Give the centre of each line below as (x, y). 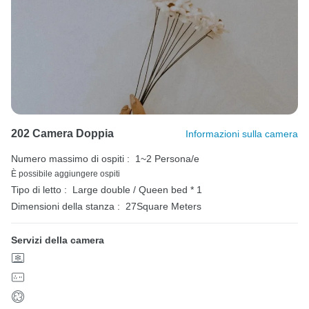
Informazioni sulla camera (242, 134)
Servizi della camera (58, 240)
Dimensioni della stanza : (66, 207)
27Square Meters (163, 207)
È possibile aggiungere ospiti (66, 174)
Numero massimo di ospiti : (70, 159)
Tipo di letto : (39, 190)
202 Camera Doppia (62, 134)
